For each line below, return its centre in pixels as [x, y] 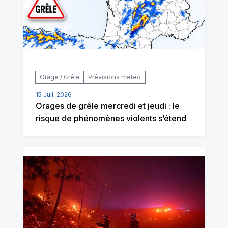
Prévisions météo [114, 77]
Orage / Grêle [60, 77]
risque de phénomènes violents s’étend [111, 118]
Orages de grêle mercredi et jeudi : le [107, 106]
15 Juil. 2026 [53, 94]
